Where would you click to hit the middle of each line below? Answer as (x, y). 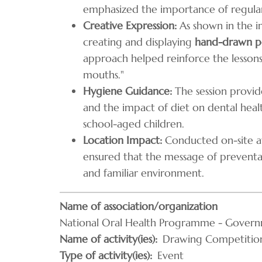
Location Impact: (123, 140)
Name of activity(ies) (107, 239)
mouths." (104, 74)
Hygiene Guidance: (127, 91)
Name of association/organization (139, 206)
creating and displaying (139, 42)
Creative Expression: (130, 25)
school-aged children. (134, 123)
